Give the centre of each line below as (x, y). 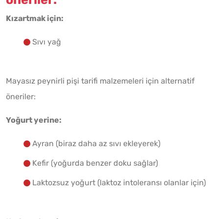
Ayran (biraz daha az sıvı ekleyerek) (96, 144)
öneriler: (21, 97)
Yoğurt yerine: (34, 120)
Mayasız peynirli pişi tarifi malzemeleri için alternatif (100, 81)
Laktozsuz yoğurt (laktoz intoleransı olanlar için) (119, 183)
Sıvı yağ (47, 42)
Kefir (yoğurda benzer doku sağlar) (95, 163)
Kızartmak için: (35, 19)
